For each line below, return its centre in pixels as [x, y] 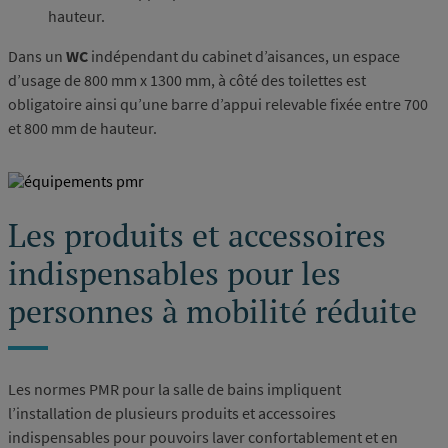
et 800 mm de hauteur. [82, 127]
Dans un [35, 55]
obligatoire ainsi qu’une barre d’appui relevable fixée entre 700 [218, 103]
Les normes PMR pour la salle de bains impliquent [174, 389]
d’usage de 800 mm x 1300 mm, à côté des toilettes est [187, 79]
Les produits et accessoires [197, 235]
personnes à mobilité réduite [212, 311]
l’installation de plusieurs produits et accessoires [172, 413]
